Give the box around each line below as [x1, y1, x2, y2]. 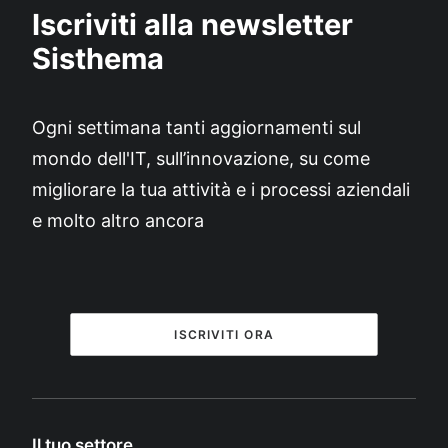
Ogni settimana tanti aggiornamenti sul [32, 117, 361, 138]
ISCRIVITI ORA [174, 326, 274, 343]
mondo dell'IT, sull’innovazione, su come [32, 148, 370, 169]
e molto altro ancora [32, 210, 204, 231]
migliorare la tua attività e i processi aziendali [32, 179, 410, 200]
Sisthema [32, 41, 164, 76]
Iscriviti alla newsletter [32, 7, 353, 42]
